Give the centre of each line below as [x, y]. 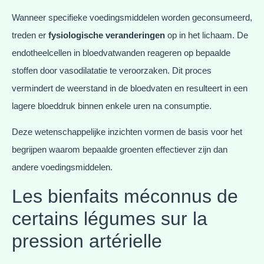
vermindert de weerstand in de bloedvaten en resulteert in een [130, 88]
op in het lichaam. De [207, 35]
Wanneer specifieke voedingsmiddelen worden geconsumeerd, [132, 17]
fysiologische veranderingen [107, 35]
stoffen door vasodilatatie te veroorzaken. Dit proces [112, 70]
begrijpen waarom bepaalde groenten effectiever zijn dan [120, 150]
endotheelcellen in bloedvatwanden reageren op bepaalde [121, 52]
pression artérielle [87, 241]
